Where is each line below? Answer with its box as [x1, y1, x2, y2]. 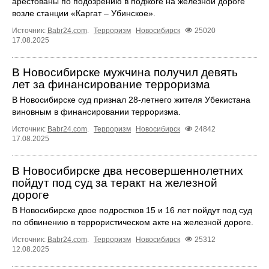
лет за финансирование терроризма [12, 77, 210, 91]
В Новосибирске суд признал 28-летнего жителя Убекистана [12, 94, 250, 104]
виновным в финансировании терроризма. [12, 106, 181, 116]
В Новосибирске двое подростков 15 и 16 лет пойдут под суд [12, 205, 252, 215]
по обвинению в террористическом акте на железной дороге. [12, 217, 253, 227]
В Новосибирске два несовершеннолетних [12, 164, 243, 177]
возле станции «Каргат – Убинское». [12, 8, 156, 18]
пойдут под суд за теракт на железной [12, 176, 217, 189]
